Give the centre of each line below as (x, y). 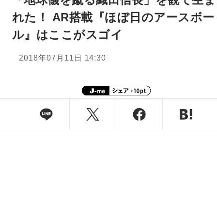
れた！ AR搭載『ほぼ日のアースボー (113, 17)
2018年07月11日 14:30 (63, 58)
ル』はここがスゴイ (68, 35)
